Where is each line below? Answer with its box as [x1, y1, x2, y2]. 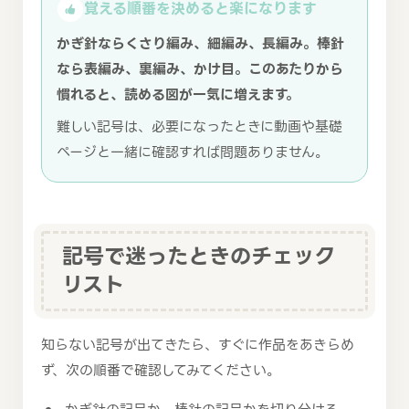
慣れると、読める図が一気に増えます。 [57, 84, 299, 107]
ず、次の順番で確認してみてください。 [41, 360, 280, 383]
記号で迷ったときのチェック [62, 239, 335, 275]
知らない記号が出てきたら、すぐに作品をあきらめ [41, 334, 354, 357]
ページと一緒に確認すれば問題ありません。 [57, 141, 329, 163]
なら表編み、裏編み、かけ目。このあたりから [57, 58, 343, 81]
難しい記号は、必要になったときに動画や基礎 [57, 115, 342, 138]
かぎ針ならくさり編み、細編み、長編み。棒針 [57, 33, 344, 56]
